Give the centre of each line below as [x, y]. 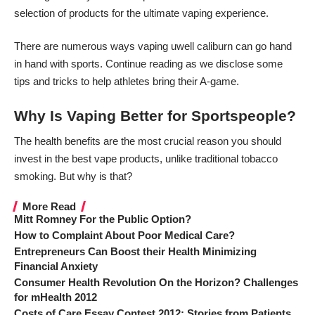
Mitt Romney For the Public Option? [103, 219]
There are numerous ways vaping [92, 46]
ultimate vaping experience [205, 13]
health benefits [67, 141]
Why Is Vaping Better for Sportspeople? [155, 115]
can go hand [262, 46]
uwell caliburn [202, 46]
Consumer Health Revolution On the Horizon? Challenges [156, 282]
